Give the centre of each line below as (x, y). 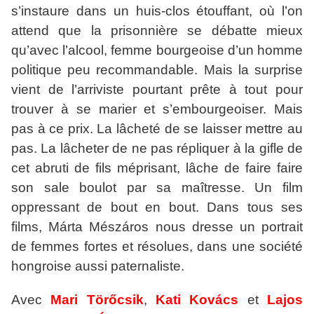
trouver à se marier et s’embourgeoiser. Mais (157, 109)
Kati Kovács (197, 300)
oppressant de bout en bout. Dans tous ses (157, 207)
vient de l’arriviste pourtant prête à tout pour (157, 90)
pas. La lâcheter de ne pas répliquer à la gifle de (157, 149)
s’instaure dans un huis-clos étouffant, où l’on (157, 11)
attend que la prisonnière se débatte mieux (157, 31)
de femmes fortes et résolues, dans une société (157, 247)
